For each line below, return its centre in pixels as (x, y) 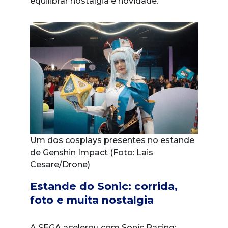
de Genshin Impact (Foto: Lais (92, 152)
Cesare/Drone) (60, 164)
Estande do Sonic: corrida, (104, 186)
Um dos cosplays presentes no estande (112, 140)
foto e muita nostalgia (92, 199)
